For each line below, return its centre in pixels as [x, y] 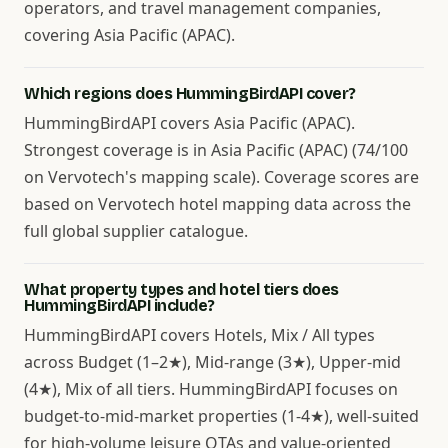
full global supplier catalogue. [136, 231]
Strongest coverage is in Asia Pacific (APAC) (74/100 [216, 150]
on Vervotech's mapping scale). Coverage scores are [221, 177]
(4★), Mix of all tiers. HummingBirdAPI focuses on [211, 389]
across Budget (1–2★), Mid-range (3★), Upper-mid [212, 362]
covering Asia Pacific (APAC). [129, 35]
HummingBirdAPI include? [119, 305]
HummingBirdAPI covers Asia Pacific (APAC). [189, 123]
